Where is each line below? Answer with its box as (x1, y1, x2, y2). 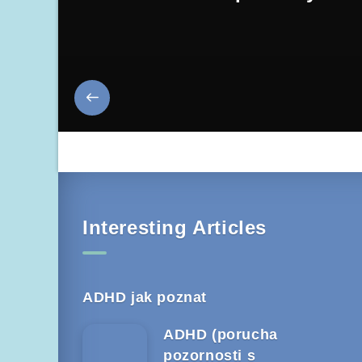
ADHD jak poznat (82, 288, 207, 305)
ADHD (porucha (163, 326, 278, 343)
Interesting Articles (82, 216, 267, 238)
